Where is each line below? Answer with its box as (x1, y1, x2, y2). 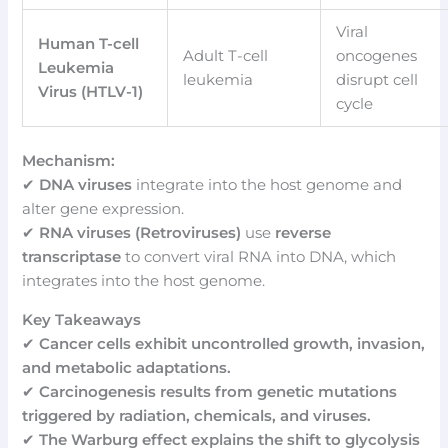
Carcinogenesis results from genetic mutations (39, 382, 398, 401)
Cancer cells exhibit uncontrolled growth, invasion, (39, 334, 426, 353)
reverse (275, 224, 332, 243)
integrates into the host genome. (22, 272, 266, 291)
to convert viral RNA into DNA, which (121, 248, 397, 267)
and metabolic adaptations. (22, 358, 232, 377)
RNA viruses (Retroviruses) (39, 224, 242, 243)
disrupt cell (336, 71, 419, 90)
